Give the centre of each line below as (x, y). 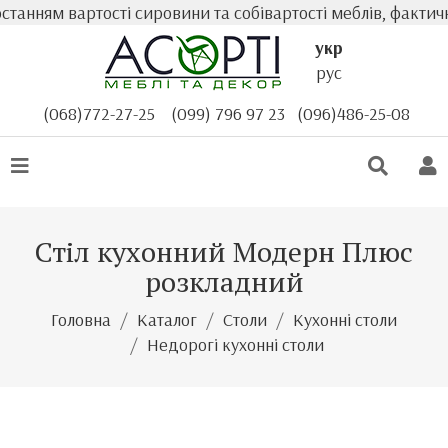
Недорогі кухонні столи (235, 344)
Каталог (167, 319)
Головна (81, 319)
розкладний (224, 281)
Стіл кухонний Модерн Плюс (224, 251)
